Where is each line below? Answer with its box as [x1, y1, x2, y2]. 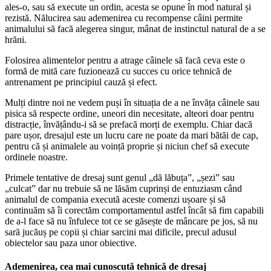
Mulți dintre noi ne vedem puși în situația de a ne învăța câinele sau [5, 97, 260, 108]
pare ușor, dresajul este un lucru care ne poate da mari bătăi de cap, [5, 129, 258, 140]
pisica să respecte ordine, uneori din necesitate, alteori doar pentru [5, 108, 254, 119]
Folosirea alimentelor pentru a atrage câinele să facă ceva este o [5, 54, 245, 65]
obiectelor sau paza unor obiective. [5, 237, 137, 248]
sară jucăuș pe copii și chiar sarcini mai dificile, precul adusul [5, 226, 237, 237]
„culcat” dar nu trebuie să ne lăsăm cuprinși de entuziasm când [5, 183, 242, 194]
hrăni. [5, 34, 27, 45]
